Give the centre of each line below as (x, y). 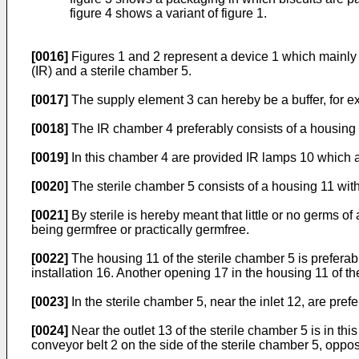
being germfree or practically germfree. (140, 230)
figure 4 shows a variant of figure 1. (168, 14)
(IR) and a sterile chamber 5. (111, 71)
